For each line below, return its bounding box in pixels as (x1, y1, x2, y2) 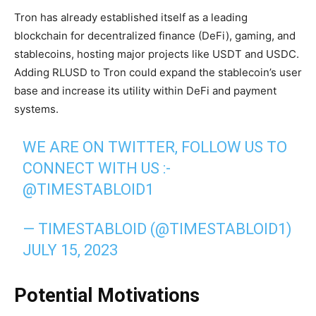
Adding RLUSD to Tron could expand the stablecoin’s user (14, 65, 302, 79)
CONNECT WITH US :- (23, 159, 171, 177)
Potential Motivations (14, 284, 200, 307)
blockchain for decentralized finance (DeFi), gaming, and (14, 28, 296, 42)
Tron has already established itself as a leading (14, 10, 248, 24)
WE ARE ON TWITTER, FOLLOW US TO (23, 138, 288, 156)
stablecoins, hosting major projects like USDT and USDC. (14, 47, 299, 61)
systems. (14, 102, 59, 116)
